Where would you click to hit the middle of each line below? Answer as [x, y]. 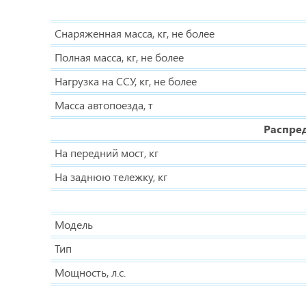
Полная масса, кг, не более [119, 57]
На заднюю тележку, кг [111, 177]
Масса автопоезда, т [104, 105]
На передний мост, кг [107, 153]
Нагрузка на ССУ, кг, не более [126, 81]
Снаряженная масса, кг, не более [135, 33]
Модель [74, 224]
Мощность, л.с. [90, 272]
